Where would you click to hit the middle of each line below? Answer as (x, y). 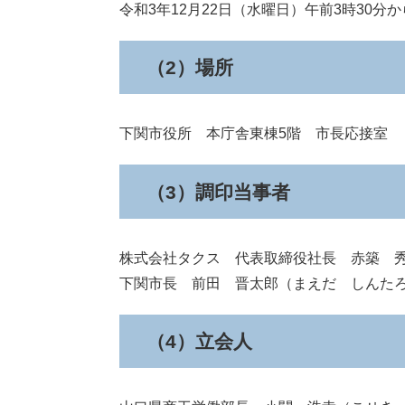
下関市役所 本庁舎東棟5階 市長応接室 (254, 134)
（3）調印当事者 (218, 192)
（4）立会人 (199, 342)
